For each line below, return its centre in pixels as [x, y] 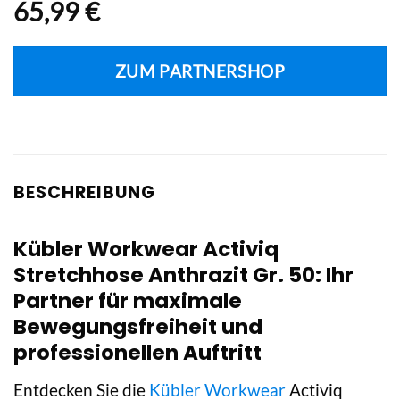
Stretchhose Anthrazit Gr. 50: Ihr [183, 275]
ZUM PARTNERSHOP [200, 71]
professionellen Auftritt [137, 353]
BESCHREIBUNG [84, 192]
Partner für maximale [128, 301]
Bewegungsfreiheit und [138, 327]
